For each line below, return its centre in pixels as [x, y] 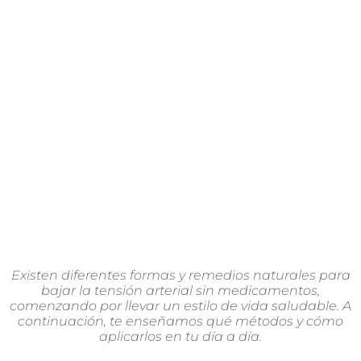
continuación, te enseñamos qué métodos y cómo [180, 321]
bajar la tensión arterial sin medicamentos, [180, 290]
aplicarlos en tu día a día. [180, 336]
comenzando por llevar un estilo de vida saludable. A [180, 306]
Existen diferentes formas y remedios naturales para [180, 275]
